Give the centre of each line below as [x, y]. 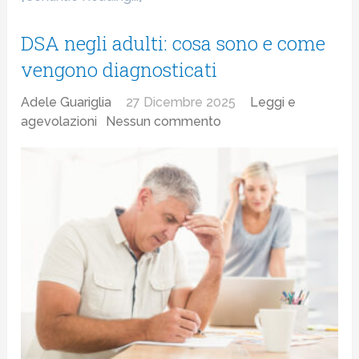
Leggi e [273, 102]
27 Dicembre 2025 [181, 102]
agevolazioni [59, 121]
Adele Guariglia [67, 102]
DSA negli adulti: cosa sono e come [173, 43]
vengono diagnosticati [119, 69]
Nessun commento [164, 121]
